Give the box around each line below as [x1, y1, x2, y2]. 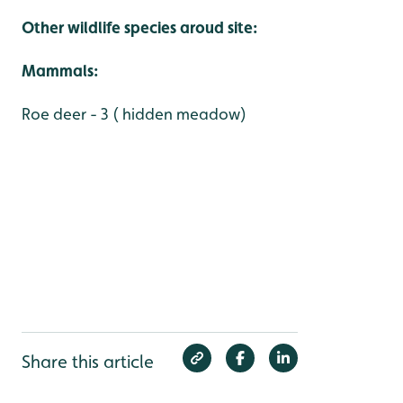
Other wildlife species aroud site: [22, 17, 257, 37]
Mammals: [22, 60, 98, 80]
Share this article [22, 350, 154, 372]
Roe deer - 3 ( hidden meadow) [22, 103, 246, 123]
